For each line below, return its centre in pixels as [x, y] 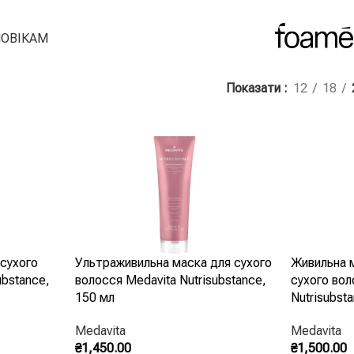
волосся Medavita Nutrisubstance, [170, 280]
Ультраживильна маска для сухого [173, 263]
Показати [255, 88]
